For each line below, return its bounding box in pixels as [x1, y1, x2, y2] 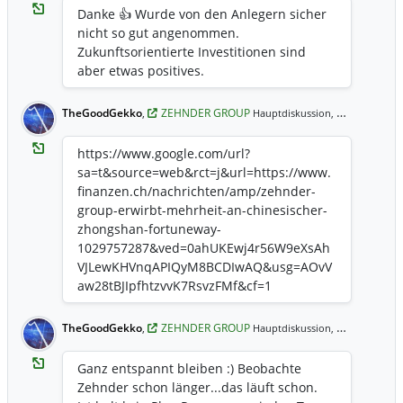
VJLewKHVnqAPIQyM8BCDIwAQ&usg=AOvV [77, 258, 332, 275]
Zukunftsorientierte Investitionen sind [77, 43, 306, 60]
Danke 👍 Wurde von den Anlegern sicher [77, 5, 327, 22]
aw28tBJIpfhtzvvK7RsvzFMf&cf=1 [77, 277, 272, 294]
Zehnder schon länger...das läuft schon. [77, 379, 318, 396]
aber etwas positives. [77, 62, 204, 79]
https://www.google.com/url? [77, 145, 250, 162]
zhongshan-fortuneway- [77, 220, 221, 237]
